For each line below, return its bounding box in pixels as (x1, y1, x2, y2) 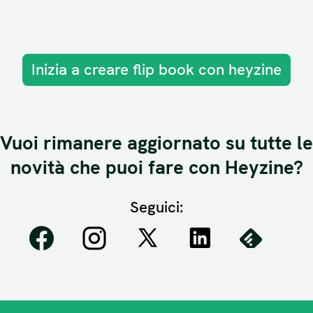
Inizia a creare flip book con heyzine (31, 59, 282, 80)
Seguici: (130, 197, 183, 218)
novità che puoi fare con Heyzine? (10, 155, 303, 180)
